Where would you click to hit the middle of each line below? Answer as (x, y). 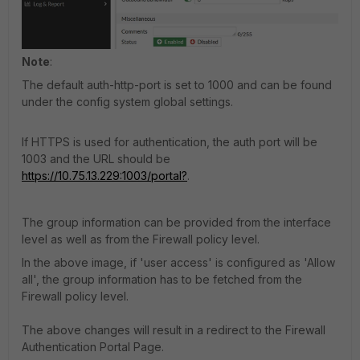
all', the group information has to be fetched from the (162, 279)
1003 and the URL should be (96, 158)
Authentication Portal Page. (93, 346)
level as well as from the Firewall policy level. (141, 239)
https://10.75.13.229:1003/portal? (104, 175)
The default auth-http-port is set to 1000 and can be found (177, 84)
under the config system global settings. (127, 101)
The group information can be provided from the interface (176, 222)
